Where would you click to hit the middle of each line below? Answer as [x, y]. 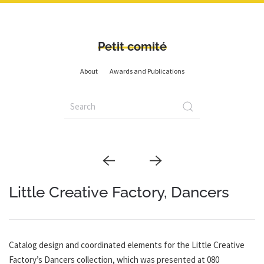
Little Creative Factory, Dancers [119, 192]
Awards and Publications [147, 71]
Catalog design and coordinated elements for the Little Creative [127, 245]
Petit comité [132, 47]
